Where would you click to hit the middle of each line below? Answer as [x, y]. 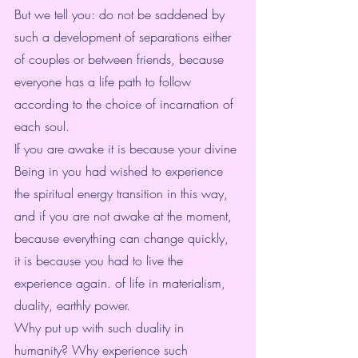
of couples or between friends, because [121, 60]
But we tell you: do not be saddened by [121, 15]
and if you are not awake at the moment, [125, 216]
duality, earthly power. [72, 306]
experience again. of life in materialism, [122, 283]
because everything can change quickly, [123, 239]
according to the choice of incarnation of [126, 104]
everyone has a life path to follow [105, 82]
